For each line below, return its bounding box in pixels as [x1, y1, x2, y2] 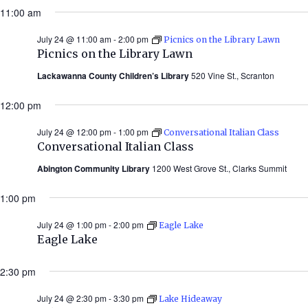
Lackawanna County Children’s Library [37, 69, 191, 82]
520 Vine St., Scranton [191, 69, 274, 81]
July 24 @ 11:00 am [37, 32, 111, 45]
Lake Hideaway [159, 293, 222, 304]
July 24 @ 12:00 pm [37, 125, 111, 137]
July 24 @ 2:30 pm [37, 291, 107, 304]
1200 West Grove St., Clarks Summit [152, 162, 287, 174]
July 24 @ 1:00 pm [37, 218, 107, 230]
